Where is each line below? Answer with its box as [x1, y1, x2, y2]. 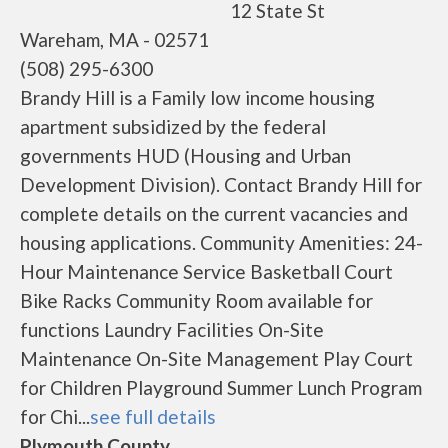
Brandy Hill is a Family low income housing [20, 86, 375, 109]
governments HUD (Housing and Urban [20, 144, 351, 167]
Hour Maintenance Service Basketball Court [20, 260, 393, 283]
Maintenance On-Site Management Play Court [20, 347, 413, 370]
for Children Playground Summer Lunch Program [20, 376, 422, 399]
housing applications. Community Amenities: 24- [20, 231, 423, 254]
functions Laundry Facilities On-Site [20, 318, 324, 341]
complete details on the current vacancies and [20, 202, 408, 225]
